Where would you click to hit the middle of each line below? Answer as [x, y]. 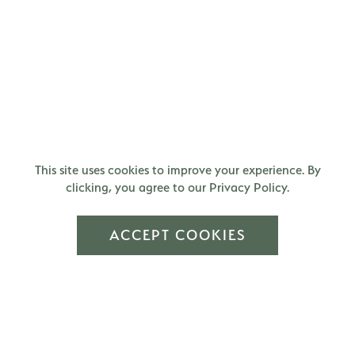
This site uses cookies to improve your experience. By [177, 170]
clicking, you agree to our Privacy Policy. [177, 187]
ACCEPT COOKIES [177, 235]
